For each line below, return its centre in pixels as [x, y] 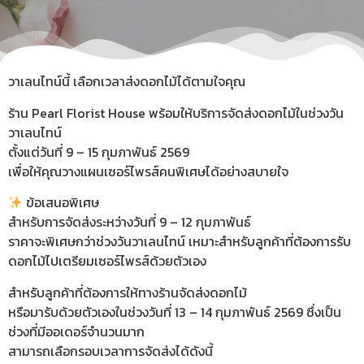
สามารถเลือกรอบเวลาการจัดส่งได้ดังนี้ [110, 351]
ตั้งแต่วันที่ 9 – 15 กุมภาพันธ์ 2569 [99, 152]
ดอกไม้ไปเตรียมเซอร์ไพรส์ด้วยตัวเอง [107, 261]
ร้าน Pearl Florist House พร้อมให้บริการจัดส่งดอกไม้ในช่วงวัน [176, 113]
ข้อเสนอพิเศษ [61, 203]
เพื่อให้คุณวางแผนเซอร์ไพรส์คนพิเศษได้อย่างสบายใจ [148, 171]
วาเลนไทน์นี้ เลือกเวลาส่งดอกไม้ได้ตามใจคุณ [127, 82]
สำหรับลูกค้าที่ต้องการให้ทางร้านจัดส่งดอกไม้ [128, 292]
